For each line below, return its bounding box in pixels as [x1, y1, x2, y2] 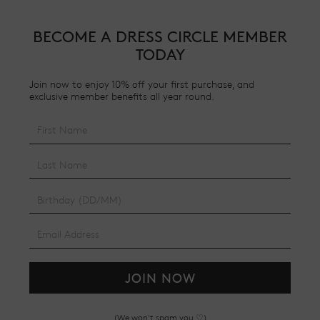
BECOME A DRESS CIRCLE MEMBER [33, 27, 287, 46]
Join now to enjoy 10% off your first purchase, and [29, 77, 254, 90]
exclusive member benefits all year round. [29, 89, 214, 102]
